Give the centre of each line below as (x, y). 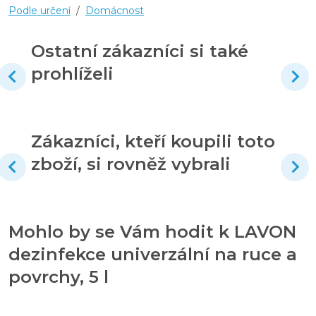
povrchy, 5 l (59, 276)
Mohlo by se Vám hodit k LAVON (152, 231)
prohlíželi (72, 73)
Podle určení (39, 10)
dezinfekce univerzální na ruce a (153, 254)
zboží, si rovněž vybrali (131, 164)
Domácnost (115, 10)
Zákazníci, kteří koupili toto (153, 141)
